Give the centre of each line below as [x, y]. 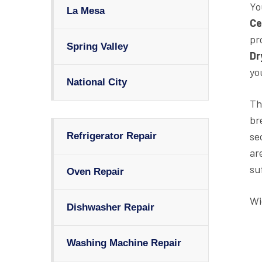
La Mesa [86, 11]
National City [97, 82]
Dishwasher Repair [111, 207]
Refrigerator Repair [112, 136]
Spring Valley [97, 46]
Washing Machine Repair [124, 243]
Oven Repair [95, 172]
